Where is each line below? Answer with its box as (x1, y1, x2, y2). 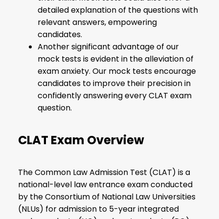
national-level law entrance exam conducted (18, 179, 193, 191)
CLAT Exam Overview (18, 132, 145, 149)
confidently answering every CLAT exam (38, 90, 192, 102)
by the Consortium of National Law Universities (18, 191, 196, 203)
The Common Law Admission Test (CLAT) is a (18, 167, 191, 178)
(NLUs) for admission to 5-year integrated (18, 203, 179, 215)
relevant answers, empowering (38, 17, 157, 28)
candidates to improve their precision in (38, 78, 191, 89)
